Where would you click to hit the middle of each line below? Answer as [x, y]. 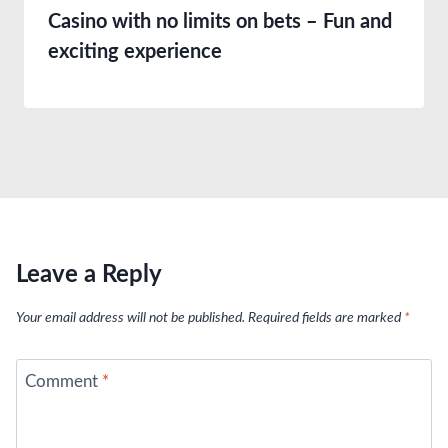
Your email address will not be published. [130, 318]
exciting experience [135, 52]
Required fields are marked [326, 318]
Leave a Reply [89, 275]
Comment [63, 381]
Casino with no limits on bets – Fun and [220, 22]
